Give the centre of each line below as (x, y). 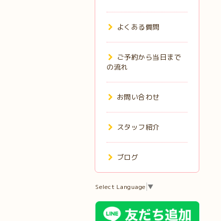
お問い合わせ (138, 97)
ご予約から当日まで (149, 57)
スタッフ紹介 (138, 127)
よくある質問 (138, 27)
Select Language (121, 187)
